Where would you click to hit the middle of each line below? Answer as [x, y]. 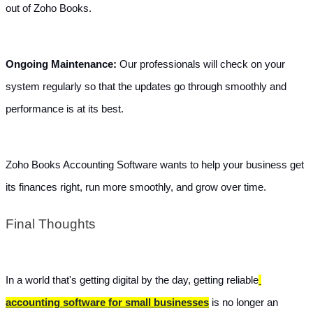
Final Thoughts [51, 224]
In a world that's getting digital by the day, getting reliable [132, 281]
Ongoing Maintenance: [63, 64]
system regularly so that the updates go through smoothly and [146, 86]
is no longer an [243, 303]
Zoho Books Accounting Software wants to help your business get [155, 165]
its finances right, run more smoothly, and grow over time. [136, 187]
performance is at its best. [65, 109]
